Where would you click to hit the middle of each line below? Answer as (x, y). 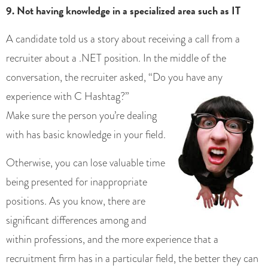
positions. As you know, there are (76, 201)
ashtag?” (111, 97)
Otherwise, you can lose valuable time (86, 163)
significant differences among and (76, 220)
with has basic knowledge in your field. (86, 135)
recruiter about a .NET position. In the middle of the (116, 58)
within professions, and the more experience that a (112, 240)
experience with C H (49, 97)
